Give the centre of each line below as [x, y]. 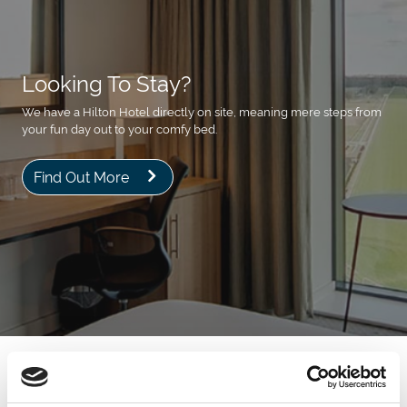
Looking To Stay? [106, 83]
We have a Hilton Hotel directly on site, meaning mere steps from [202, 111]
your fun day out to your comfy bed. [119, 129]
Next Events [54, 367]
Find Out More [81, 177]
